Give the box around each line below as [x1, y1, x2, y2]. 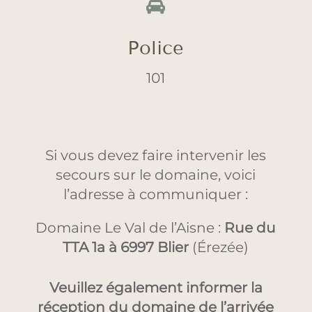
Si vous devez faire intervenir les [45, 146, 267, 164]
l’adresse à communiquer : [63, 185, 249, 203]
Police [127, 37, 185, 60]
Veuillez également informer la [49, 279, 263, 297]
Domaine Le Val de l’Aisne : [36, 219, 225, 237]
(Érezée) [189, 238, 249, 256]
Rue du [224, 219, 276, 237]
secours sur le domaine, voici [56, 166, 256, 184]
